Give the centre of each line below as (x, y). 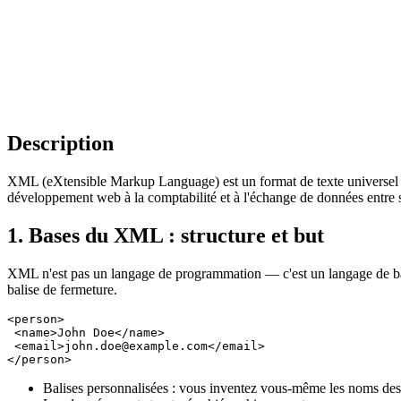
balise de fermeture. (62, 289)
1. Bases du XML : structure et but (166, 235)
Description (60, 143)
